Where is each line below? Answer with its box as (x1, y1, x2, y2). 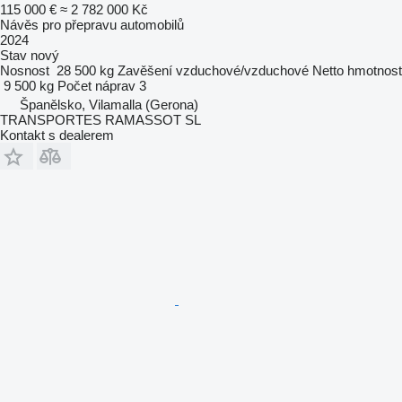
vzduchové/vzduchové (176, 62, 309, 78)
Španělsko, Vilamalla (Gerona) (20, 96, 198, 112)
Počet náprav (57, 77, 135, 93)
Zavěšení (118, 62, 172, 78)
